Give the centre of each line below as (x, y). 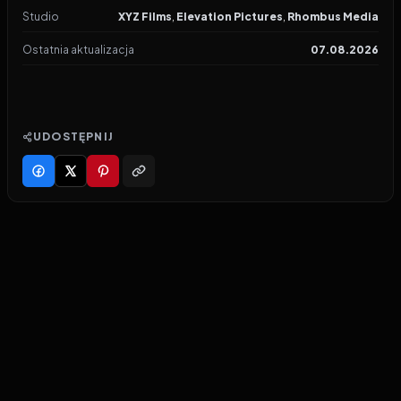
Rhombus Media (333, 17)
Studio (41, 17)
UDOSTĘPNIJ (73, 137)
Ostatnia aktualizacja (78, 50)
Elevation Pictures (230, 17)
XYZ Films (145, 17)
